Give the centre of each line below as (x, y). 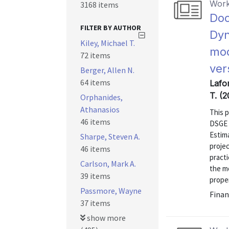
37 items (95, 203)
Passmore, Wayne (111, 191)
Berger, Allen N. (107, 70)
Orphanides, (101, 97)
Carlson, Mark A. (108, 164)
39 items (95, 176)
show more (106, 218)
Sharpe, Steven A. (110, 136)
